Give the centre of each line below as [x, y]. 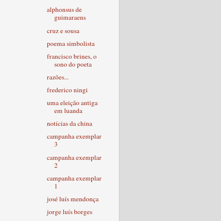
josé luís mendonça [73, 199]
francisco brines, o [72, 56]
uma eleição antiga [72, 103]
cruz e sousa [63, 30]
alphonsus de [64, 10]
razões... [57, 77]
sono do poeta [73, 64]
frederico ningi [67, 90]
